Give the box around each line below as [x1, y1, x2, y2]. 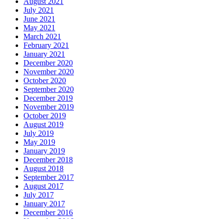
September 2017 [23, 173, 74, 182]
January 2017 [23, 199, 65, 208]
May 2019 [23, 138, 55, 147]
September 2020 [23, 85, 74, 94]
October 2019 [23, 111, 66, 120]
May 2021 [23, 23, 55, 32]
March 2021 [23, 32, 61, 41]
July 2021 [23, 6, 54, 15]
